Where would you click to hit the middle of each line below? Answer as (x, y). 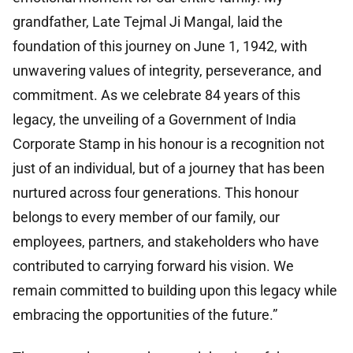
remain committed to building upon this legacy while (175, 291)
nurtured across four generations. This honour (156, 193)
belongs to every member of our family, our (146, 217)
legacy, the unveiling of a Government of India (154, 120)
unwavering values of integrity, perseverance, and (167, 71)
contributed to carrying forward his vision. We (153, 266)
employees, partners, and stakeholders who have (166, 242)
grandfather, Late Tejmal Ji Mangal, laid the (148, 22)
